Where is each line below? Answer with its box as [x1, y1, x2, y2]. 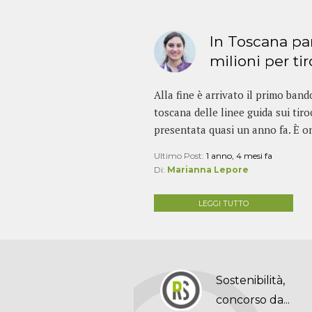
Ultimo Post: [153, 150, 206, 162]
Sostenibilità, [216, 273, 286, 287]
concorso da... [216, 292, 290, 306]
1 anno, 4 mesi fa [205, 150, 272, 162]
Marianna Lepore [166, 164, 249, 175]
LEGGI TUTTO [198, 198, 249, 208]
